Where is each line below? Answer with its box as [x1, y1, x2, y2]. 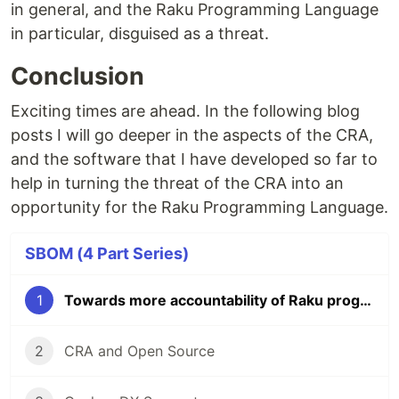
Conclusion [11, 61, 144, 92]
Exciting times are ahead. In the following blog [11, 102, 360, 121]
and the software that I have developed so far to [11, 150, 378, 169]
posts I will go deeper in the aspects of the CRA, [11, 126, 373, 145]
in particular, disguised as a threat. [11, 24, 269, 44]
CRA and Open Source [64, 342, 215, 361]
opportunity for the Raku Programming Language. [11, 198, 388, 217]
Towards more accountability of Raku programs [360, 291, 371, 310]
